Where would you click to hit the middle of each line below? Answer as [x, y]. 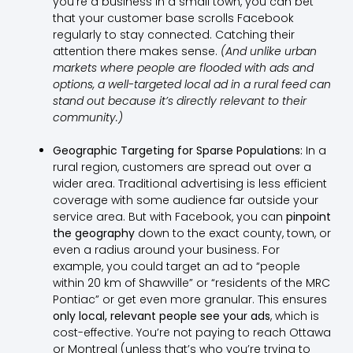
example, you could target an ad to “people [176, 267]
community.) [87, 118]
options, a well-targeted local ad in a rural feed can [191, 85]
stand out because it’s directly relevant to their [179, 101]
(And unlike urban [268, 52]
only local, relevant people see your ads [161, 316]
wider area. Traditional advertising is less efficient [190, 184]
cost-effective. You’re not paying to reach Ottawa [191, 333]
